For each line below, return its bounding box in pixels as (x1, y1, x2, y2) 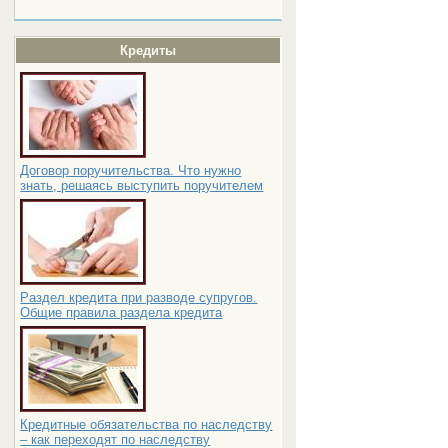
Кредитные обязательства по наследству (20, 417, 273, 432)
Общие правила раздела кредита (20, 305, 223, 320)
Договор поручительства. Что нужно (20, 163, 242, 178)
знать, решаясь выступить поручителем (20, 178, 264, 193)
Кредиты (119, 43, 176, 58)
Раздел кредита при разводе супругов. (20, 290, 258, 305)
